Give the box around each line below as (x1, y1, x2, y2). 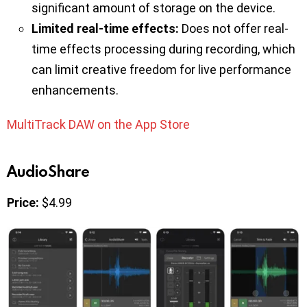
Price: (7, 195, 39, 210)
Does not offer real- (179, 21, 288, 36)
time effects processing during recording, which (32, 42, 295, 57)
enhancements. (32, 83, 119, 98)
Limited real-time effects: (32, 21, 179, 36)
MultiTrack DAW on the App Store (7, 117, 190, 132)
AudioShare (7, 161, 90, 182)
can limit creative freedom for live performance (32, 62, 291, 77)
